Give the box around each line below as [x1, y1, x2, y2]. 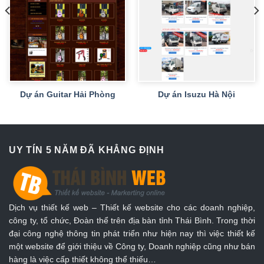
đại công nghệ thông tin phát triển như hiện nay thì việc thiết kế [9, 228, 255, 238]
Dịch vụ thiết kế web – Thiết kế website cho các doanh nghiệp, [9, 202, 255, 212]
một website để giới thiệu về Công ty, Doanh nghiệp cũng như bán [9, 241, 255, 251]
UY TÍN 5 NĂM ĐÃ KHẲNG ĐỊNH [9, 144, 164, 155]
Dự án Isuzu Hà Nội [158, 90, 235, 99]
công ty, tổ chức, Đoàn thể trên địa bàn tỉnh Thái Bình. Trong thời [9, 215, 255, 225]
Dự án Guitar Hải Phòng [19, 90, 115, 99]
